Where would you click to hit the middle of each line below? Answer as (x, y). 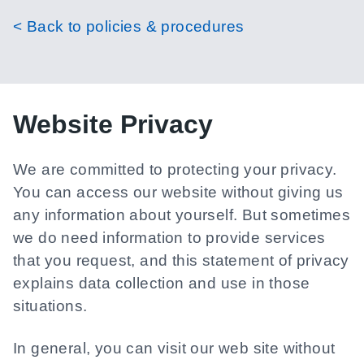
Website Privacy (113, 124)
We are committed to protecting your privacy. (175, 169)
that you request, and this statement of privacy (181, 260)
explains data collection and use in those (162, 283)
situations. (50, 306)
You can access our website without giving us (178, 192)
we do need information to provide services (169, 238)
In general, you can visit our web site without (174, 348)
